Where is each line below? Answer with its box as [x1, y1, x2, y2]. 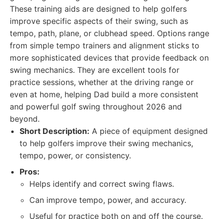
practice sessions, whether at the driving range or [10, 77, 194, 87]
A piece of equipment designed [89, 126, 208, 136]
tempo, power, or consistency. [20, 151, 131, 160]
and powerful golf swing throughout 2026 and [10, 102, 182, 111]
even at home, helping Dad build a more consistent [10, 89, 198, 99]
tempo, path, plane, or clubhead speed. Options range [10, 28, 209, 38]
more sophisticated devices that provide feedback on [10, 53, 209, 63]
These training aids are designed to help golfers [10, 4, 187, 14]
